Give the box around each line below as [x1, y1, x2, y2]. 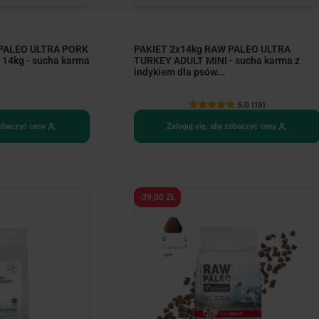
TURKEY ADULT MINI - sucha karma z [133, 55, 300, 67]
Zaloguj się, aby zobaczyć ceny [166, 122, 276, 132]
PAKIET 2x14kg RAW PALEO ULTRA [133, 43, 291, 56]
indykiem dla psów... [133, 66, 225, 78]
